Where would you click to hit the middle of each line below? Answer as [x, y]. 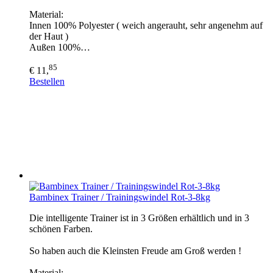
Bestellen [47, 82]
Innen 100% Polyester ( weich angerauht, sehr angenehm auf [146, 25]
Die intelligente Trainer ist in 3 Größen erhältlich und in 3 [139, 218]
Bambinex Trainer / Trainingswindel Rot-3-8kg [120, 197]
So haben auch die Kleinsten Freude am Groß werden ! [135, 251]
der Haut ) [49, 36]
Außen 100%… [60, 47]
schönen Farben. [61, 229]
